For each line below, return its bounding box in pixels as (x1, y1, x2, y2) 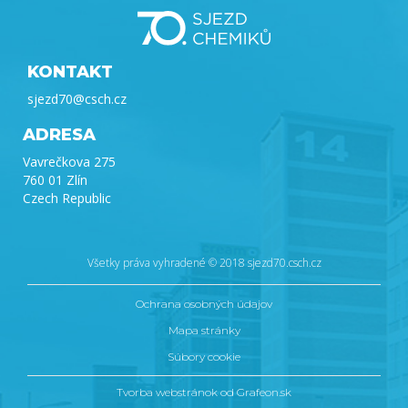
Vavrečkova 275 (23, 153, 116, 171)
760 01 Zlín (23, 171, 87, 189)
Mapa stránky (168, 323, 240, 338)
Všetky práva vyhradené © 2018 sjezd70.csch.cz (87, 255, 321, 271)
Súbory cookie (168, 350, 240, 364)
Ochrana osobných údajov (136, 297, 272, 311)
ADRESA (23, 125, 96, 146)
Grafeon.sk (237, 385, 291, 400)
